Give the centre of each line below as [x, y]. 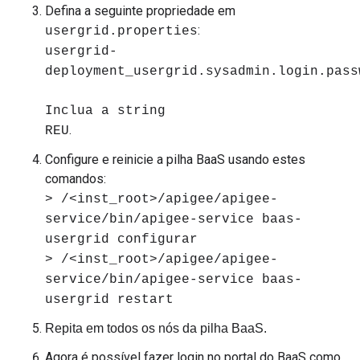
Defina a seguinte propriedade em [140, 11]
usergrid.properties [121, 31]
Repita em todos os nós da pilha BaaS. [156, 328]
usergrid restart [109, 300]
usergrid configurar [121, 239]
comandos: [76, 179]
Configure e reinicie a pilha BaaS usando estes [175, 160]
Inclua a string [105, 111]
